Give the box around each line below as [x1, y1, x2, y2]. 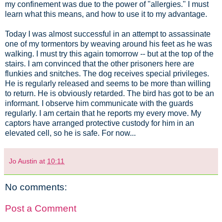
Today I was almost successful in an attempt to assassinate [5, 29, 211, 38]
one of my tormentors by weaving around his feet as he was [5, 39, 212, 48]
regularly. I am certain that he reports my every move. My [5, 109, 201, 117]
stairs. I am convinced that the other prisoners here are [5, 59, 194, 68]
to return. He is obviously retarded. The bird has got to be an [5, 89, 214, 98]
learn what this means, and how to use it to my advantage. [5, 9, 207, 18]
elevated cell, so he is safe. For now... [5, 128, 136, 137]
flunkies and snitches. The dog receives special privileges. [5, 69, 209, 78]
